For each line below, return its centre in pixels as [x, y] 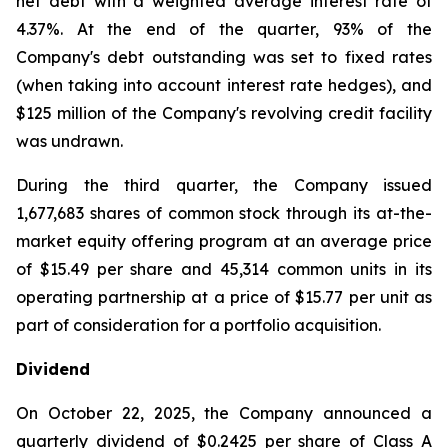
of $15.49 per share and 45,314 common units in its [224, 269]
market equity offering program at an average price [224, 241]
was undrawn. [69, 141]
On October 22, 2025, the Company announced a [224, 413]
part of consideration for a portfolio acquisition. [198, 325]
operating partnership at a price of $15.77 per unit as [224, 297]
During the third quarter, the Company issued [224, 185]
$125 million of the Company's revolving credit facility [224, 113]
